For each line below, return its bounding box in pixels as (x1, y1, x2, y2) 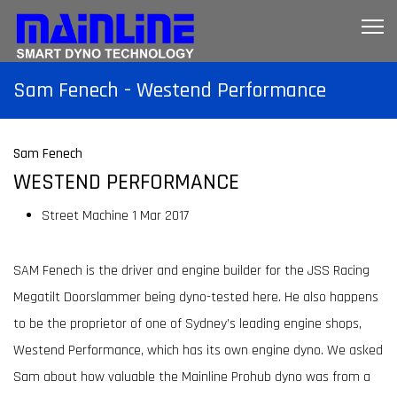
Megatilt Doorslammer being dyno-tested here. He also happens (13, 288, 378, 307)
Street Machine (42, 206, 132, 225)
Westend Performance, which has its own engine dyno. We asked (13, 341, 383, 360)
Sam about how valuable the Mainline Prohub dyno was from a (13, 368, 370, 386)
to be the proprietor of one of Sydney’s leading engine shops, (13, 315, 362, 333)
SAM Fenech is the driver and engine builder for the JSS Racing (13, 261, 370, 280)
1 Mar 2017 (132, 206, 189, 225)
